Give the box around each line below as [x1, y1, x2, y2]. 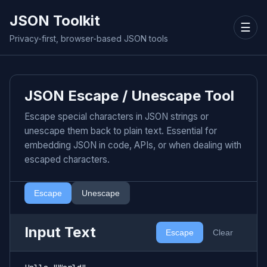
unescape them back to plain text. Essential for [24, 125, 217, 136]
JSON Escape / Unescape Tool [24, 87, 234, 104]
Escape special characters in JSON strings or [24, 111, 209, 122]
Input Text [24, 223, 96, 241]
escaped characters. [24, 154, 110, 165]
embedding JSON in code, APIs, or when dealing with [24, 139, 241, 151]
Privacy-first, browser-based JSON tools [10, 33, 168, 44]
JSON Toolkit [10, 12, 100, 29]
